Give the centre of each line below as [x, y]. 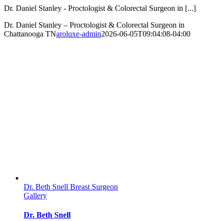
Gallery [35, 195]
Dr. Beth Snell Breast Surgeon [71, 186]
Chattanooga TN [30, 34]
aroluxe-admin [79, 34]
